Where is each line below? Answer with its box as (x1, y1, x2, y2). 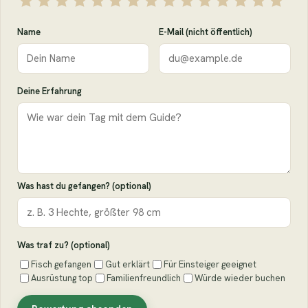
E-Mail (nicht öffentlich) (159, 25, 252, 38)
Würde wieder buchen (195, 272, 285, 284)
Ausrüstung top (31, 272, 93, 284)
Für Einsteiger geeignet (164, 258, 256, 270)
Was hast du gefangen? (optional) (17, 179, 151, 192)
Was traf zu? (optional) (17, 239, 110, 251)
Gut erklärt (105, 258, 150, 270)
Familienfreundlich (107, 272, 181, 284)
